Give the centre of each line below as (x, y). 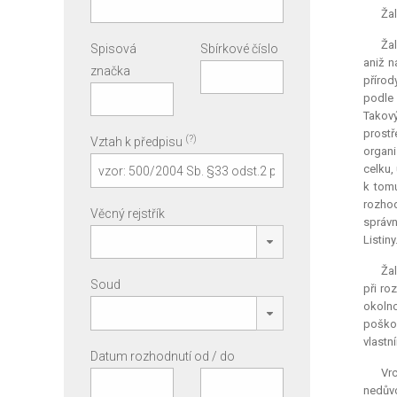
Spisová (113, 48)
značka (110, 70)
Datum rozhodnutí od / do (163, 356)
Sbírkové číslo (239, 48)
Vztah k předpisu (138, 142)
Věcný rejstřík (128, 213)
